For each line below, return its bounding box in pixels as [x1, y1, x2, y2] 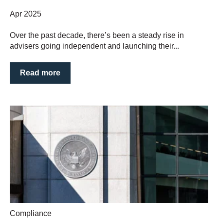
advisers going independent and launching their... [10, 41, 179, 50]
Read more [20, 69, 60, 77]
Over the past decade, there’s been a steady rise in [10, 31, 184, 39]
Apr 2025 [10, 9, 41, 18]
